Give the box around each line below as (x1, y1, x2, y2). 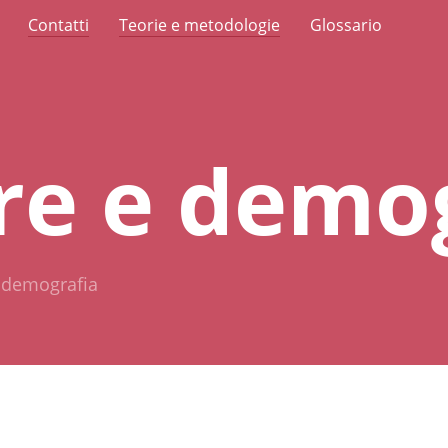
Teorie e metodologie (119, 14, 280, 36)
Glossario (310, 14, 382, 36)
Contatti (28, 14, 89, 36)
